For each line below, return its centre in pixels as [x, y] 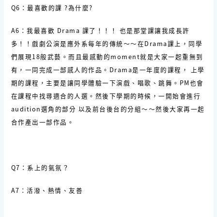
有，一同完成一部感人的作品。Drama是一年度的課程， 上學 [108, 69]
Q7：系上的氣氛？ [40, 167]
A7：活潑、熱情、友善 [47, 190]
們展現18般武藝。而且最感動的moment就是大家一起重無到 [107, 56]
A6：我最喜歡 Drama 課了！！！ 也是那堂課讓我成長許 [100, 30]
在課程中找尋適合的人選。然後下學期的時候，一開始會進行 [106, 95]
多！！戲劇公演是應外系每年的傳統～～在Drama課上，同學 [107, 43]
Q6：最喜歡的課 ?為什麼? [52, 7]
